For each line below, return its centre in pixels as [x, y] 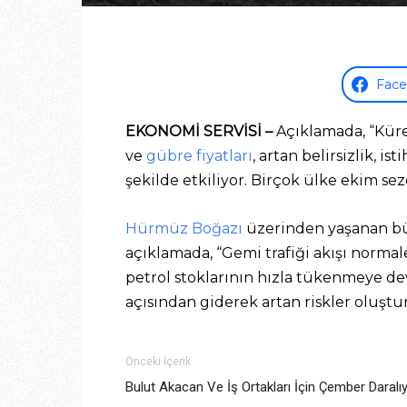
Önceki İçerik [158, 362]
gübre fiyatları [199, 156]
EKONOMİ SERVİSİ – [199, 131]
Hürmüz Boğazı [184, 228]
